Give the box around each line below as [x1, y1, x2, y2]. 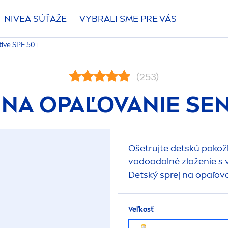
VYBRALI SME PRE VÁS [79, 13, 177, 24]
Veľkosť [128, 205, 154, 214]
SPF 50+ [11, 41, 39, 49]
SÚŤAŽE [31, 13, 67, 24]
